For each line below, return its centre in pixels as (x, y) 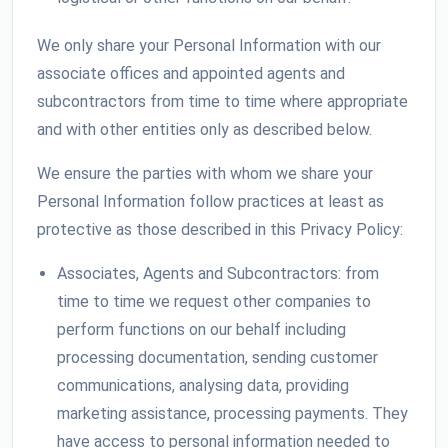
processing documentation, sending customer (217, 358)
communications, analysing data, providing (203, 386)
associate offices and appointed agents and (191, 74)
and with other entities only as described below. (204, 130)
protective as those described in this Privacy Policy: (220, 230)
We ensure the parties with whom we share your (205, 174)
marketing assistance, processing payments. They (232, 414)
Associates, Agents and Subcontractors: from (218, 274)
